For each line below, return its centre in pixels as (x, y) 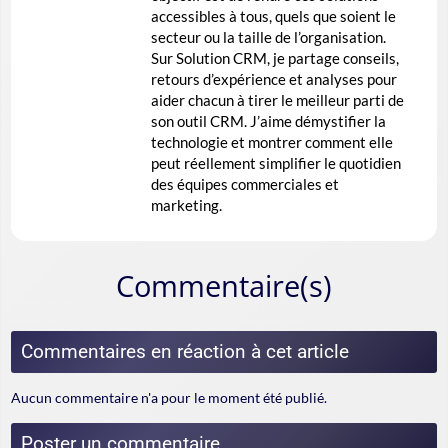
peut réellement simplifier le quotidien (276, 163)
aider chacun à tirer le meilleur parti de (277, 100)
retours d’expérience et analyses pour (274, 79)
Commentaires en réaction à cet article (185, 352)
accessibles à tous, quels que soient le (273, 16)
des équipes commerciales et (245, 184)
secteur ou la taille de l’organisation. (268, 37)
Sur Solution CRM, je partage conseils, (275, 58)
